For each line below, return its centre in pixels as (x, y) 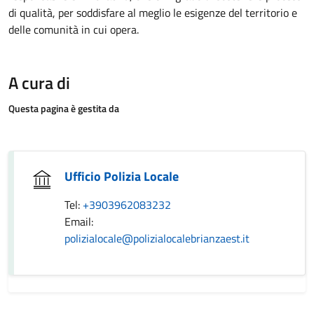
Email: (79, 221)
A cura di (39, 83)
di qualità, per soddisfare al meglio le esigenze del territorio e (153, 13)
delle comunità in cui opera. (74, 29)
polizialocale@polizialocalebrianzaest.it (157, 238)
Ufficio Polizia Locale (122, 176)
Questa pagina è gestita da (64, 108)
